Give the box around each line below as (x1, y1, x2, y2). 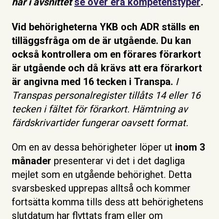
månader (12, 155, 54, 167)
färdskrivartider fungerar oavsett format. (12, 116, 191, 129)
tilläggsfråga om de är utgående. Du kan (12, 34, 191, 46)
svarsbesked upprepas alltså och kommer (12, 182, 191, 195)
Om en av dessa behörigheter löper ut (12, 141, 175, 153)
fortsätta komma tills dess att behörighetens (12, 196, 203, 208)
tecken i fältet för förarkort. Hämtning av (12, 103, 188, 115)
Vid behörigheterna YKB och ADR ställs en (12, 21, 199, 33)
